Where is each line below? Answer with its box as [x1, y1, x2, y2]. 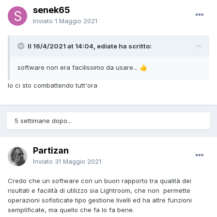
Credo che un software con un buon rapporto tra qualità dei [8, 177, 191, 185]
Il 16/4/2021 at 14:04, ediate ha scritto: [28, 42, 152, 50]
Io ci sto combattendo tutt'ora [8, 81, 97, 90]
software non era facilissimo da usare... [17, 63, 139, 72]
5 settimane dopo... [15, 117, 72, 125]
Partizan [33, 145, 69, 156]
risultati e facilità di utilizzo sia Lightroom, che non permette [8, 186, 190, 195]
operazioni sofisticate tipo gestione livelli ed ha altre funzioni [8, 196, 192, 204]
